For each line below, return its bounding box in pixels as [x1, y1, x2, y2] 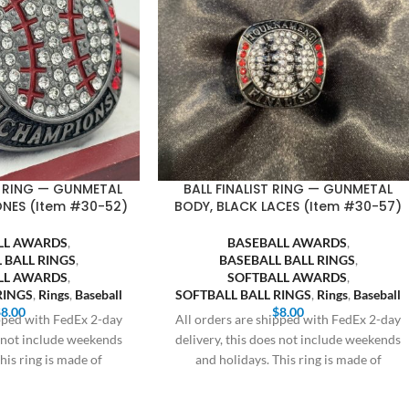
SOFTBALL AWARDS [226, 268, 347, 285]
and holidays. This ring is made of [194, 351, 382, 367]
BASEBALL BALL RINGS [218, 251, 355, 267]
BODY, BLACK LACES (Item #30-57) [174, 196, 403, 215]
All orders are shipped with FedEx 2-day [175, 310, 402, 327]
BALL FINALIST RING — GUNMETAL [184, 179, 393, 198]
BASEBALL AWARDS [226, 234, 347, 250]
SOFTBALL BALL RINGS [175, 286, 312, 302]
